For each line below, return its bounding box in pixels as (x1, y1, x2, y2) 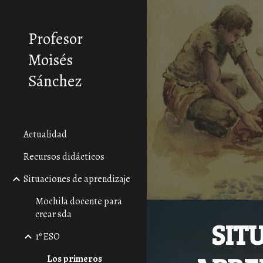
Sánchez (28, 70, 82, 92)
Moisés (28, 49, 73, 70)
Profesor (28, 28, 83, 49)
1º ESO (35, 230, 60, 243)
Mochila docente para (35, 195, 122, 208)
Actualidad (23, 128, 67, 141)
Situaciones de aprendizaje (23, 173, 130, 186)
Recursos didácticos (23, 150, 104, 163)
